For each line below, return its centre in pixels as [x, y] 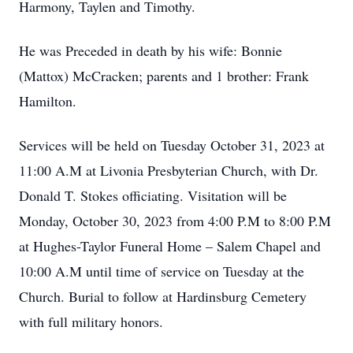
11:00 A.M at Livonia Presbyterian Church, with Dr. [169, 170]
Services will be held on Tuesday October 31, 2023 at [172, 145]
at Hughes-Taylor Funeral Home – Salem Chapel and [170, 246]
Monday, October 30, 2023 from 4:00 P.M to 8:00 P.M [175, 221]
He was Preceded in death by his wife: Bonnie [150, 50]
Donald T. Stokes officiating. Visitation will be [153, 195]
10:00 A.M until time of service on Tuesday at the [162, 271]
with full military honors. [91, 321]
